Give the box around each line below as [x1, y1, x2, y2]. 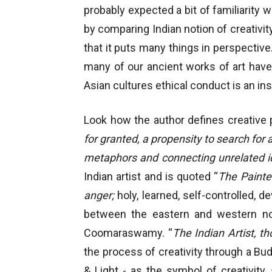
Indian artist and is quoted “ [84, 170, 219, 183]
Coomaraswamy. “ [84, 226, 172, 239]
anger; [84, 189, 114, 202]
